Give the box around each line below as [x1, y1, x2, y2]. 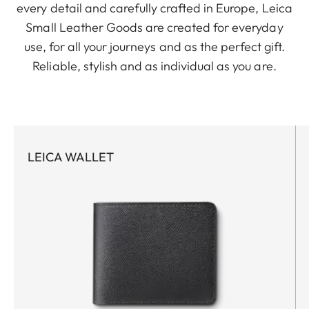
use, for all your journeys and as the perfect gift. [23, 38, 286, 54]
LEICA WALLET [28, 148, 114, 165]
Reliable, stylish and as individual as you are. [32, 57, 277, 74]
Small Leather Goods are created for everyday [26, 19, 283, 35]
